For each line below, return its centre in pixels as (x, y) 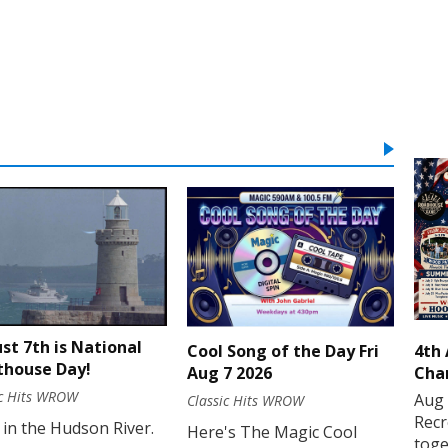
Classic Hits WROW (246, 400)
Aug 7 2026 (230, 372)
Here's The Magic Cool (272, 431)
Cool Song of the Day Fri (283, 350)
